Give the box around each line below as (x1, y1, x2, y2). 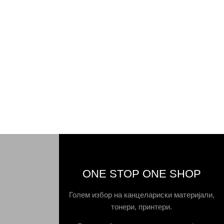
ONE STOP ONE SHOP (82, 167, 201, 180)
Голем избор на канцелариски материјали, (68, 190, 214, 199)
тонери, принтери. (111, 202, 172, 211)
